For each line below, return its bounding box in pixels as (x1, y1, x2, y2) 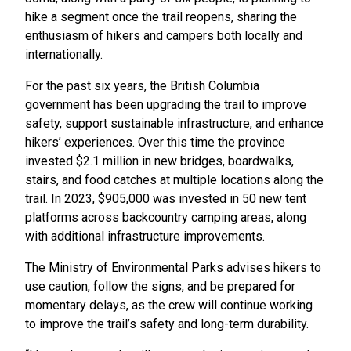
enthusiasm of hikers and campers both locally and (25, 27, 302, 43)
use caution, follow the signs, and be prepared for (25, 278, 295, 294)
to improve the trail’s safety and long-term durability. (25, 316, 309, 331)
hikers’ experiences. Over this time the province (25, 134, 285, 150)
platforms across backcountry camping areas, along (25, 209, 306, 225)
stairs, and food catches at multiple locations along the (25, 172, 324, 187)
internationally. (25, 46, 106, 62)
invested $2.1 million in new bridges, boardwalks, (25, 153, 294, 168)
